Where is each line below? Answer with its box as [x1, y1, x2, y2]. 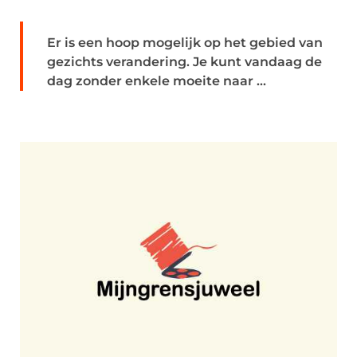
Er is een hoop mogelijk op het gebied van [47, 35, 323, 50]
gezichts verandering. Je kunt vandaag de [47, 54, 322, 69]
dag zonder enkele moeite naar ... [47, 73, 266, 88]
